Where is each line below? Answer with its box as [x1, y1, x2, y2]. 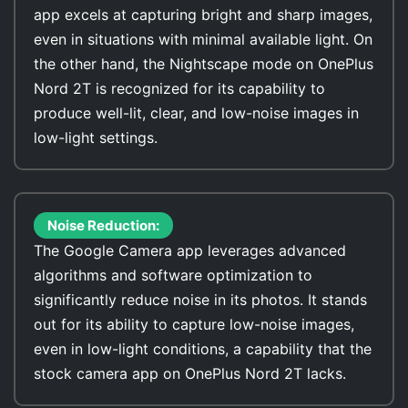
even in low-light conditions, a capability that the [34, 340, 372, 358]
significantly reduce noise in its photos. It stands [34, 291, 367, 309]
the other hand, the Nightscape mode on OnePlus [34, 55, 373, 73]
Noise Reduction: [47, 217, 159, 234]
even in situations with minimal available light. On [34, 30, 372, 48]
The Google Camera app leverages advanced [34, 241, 346, 260]
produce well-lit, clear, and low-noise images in [34, 104, 359, 122]
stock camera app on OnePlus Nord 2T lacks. [34, 364, 346, 382]
